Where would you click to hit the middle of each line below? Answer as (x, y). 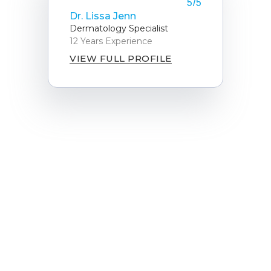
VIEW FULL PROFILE (121, 59)
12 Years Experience (111, 41)
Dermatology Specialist (119, 28)
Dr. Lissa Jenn (103, 16)
